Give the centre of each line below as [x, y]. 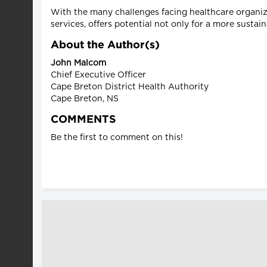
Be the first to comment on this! [117, 137]
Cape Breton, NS [85, 99]
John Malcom [78, 63]
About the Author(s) [105, 45]
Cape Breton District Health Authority [130, 87]
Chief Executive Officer [98, 75]
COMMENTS [83, 119]
